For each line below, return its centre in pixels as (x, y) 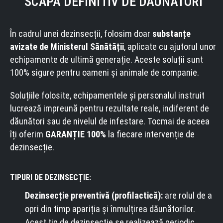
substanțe (171, 34)
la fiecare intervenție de (150, 134)
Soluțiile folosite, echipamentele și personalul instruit (107, 95)
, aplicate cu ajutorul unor (170, 47)
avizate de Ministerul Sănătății (67, 47)
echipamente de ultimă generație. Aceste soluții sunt (107, 59)
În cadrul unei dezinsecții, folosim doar (81, 34)
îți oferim (28, 134)
